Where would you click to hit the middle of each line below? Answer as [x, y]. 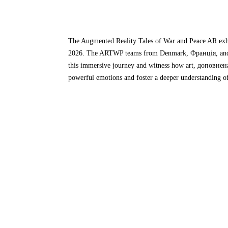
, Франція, [203, 53]
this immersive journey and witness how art [131, 66]
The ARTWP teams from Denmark [137, 53]
